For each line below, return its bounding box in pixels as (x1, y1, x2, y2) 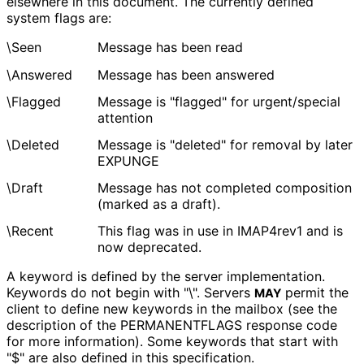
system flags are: (6, 10, 111, 27)
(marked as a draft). (97, 195, 219, 212)
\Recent (6, 222, 54, 239)
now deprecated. (97, 238, 201, 255)
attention (97, 110, 153, 127)
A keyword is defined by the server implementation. (6, 267, 325, 284)
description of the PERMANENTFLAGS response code (6, 316, 337, 333)
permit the (281, 284, 349, 301)
